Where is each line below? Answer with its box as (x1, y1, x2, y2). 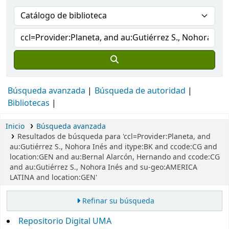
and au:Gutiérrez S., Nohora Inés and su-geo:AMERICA (10, 162, 197, 173)
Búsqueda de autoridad (95, 85, 186, 97)
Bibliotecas (8, 97, 50, 109)
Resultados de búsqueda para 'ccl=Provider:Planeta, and (17, 131, 211, 142)
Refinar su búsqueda (82, 196, 154, 207)
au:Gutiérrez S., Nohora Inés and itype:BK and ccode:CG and (10, 142, 217, 152)
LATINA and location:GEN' (10, 172, 97, 183)
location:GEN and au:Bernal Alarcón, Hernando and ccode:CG (10, 152, 220, 163)
